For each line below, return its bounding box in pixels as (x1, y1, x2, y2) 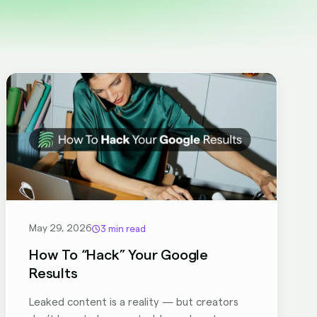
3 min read (100, 224, 146, 234)
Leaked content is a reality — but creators (29, 297, 238, 308)
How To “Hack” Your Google (29, 248, 209, 263)
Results (29, 267, 78, 281)
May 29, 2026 (29, 224, 92, 234)
